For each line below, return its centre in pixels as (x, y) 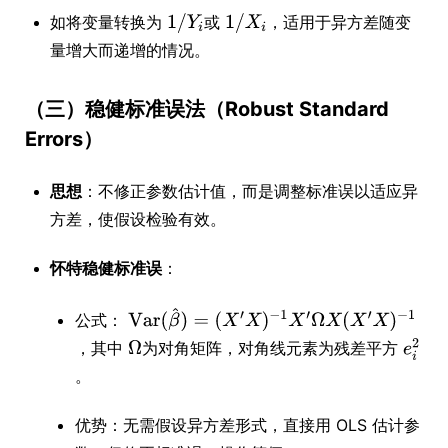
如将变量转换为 (106, 21)
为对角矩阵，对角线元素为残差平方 (270, 348)
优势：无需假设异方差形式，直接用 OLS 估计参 (247, 425)
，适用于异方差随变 (338, 21)
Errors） (64, 138)
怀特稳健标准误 (106, 267)
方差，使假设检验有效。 (138, 218)
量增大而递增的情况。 (130, 49)
